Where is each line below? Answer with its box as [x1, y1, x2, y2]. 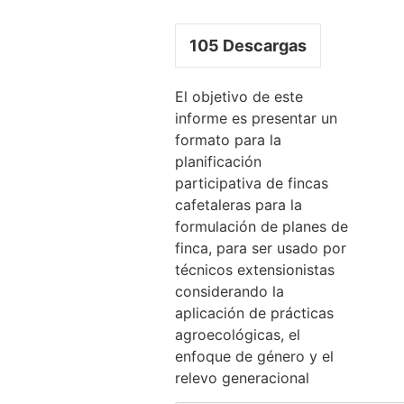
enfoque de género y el [175, 346, 335, 365]
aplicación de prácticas [175, 303, 335, 322]
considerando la [175, 281, 285, 300]
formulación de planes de [175, 216, 349, 235]
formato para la [175, 130, 282, 149]
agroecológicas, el [175, 325, 301, 344]
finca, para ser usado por [175, 238, 347, 257]
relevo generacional [175, 368, 310, 387]
